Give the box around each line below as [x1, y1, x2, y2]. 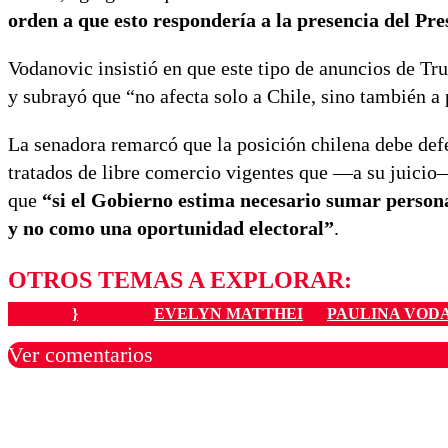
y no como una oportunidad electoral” [8, 217, 334, 240]
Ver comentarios [8, 342, 153, 368]
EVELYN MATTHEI [154, 305, 303, 323]
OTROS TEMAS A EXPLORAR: [8, 267, 352, 294]
